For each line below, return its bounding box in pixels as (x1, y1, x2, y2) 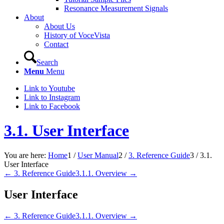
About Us (44, 22, 75, 30)
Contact (44, 40, 68, 48)
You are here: (4, 150, 46, 159)
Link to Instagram (24, 93, 80, 101)
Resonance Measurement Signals (64, 4, 168, 12)
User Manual (77, 150, 118, 159)
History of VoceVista (44, 31, 110, 39)
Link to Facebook (24, 102, 80, 110)
